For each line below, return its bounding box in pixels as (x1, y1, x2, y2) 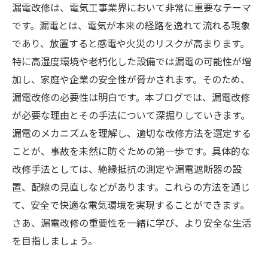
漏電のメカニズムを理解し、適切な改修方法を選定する (12, 126, 251, 140)
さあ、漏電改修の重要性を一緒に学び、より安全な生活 (12, 215, 251, 230)
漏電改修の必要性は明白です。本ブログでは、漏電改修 (12, 90, 250, 104)
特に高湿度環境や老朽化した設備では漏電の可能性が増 (12, 54, 251, 68)
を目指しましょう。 (12, 233, 98, 248)
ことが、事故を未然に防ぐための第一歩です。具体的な (12, 144, 250, 158)
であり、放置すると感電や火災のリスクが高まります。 (12, 36, 249, 50)
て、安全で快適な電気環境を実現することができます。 (12, 197, 249, 212)
